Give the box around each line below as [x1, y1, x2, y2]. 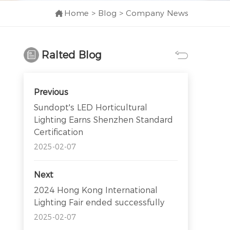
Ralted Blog [42, 49, 102, 62]
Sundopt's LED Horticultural [34, 103, 147, 113]
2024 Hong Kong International [34, 185, 158, 196]
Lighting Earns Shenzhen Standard [34, 115, 173, 125]
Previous [34, 87, 68, 98]
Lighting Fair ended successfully [34, 198, 164, 208]
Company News [126, 8, 188, 18]
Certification [34, 127, 83, 138]
